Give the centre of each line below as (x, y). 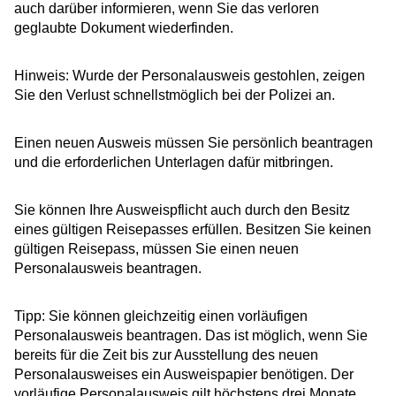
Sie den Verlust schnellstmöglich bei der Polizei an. (175, 95)
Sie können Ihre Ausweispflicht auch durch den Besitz (182, 210)
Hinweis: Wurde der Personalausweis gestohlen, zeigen (190, 76)
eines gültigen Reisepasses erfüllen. (130, 230)
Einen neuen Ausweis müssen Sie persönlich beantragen (194, 143)
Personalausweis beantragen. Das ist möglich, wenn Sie (191, 336)
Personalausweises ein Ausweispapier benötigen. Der (184, 375)
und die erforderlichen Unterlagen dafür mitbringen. (174, 163)
